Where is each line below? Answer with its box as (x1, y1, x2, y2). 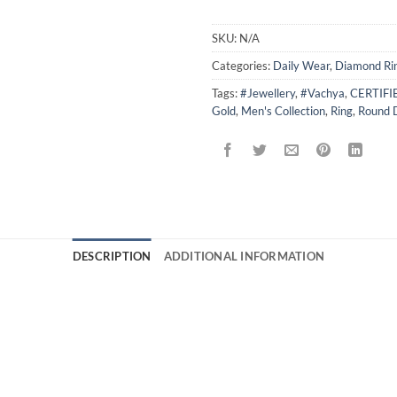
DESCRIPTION (72, 249, 152, 264)
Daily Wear (273, 58, 330, 74)
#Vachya (300, 86, 345, 101)
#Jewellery (240, 86, 295, 101)
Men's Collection (241, 104, 325, 119)
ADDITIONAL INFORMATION (163, 249, 325, 264)
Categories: (212, 58, 273, 74)
